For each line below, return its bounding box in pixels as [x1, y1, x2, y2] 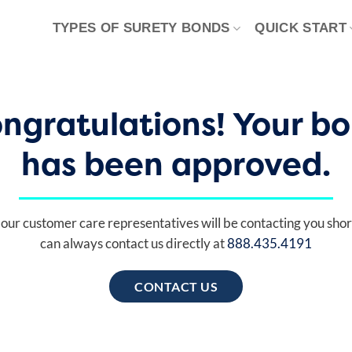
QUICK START [255, 20, 346, 35]
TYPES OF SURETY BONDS [52, 20, 230, 35]
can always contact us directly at [40, 234, 227, 251]
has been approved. [21, 142, 331, 185]
